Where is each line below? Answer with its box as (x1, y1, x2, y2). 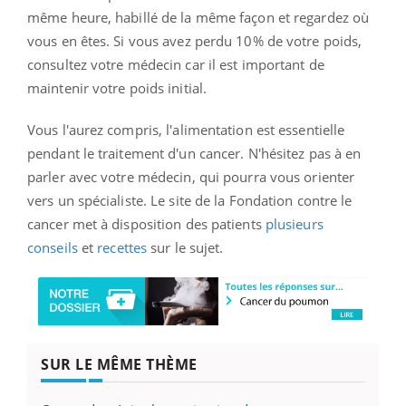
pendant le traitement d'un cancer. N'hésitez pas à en (27, 143, 362, 162)
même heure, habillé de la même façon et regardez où (27, 7, 370, 26)
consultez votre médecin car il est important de (27, 54, 324, 73)
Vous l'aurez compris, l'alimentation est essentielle (27, 120, 345, 139)
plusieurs (265, 214, 324, 233)
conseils (27, 237, 78, 256)
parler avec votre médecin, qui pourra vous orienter (27, 167, 355, 186)
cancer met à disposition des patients (27, 214, 266, 233)
